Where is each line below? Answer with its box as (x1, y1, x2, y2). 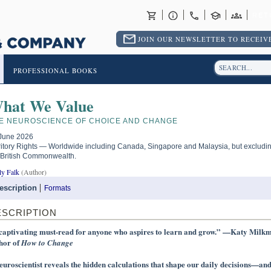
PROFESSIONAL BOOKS (13, 66, 97, 75)
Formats (44, 184, 71, 192)
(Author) (19, 167, 47, 177)
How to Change (21, 237, 73, 248)
